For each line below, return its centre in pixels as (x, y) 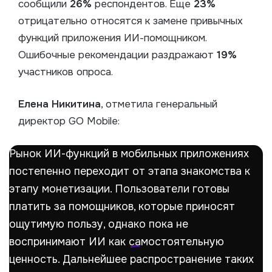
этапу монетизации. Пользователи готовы (119, 189)
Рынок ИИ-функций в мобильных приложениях (129, 154)
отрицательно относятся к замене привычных (131, 21)
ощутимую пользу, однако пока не (99, 224)
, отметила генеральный (159, 104)
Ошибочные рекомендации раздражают (117, 55)
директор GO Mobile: (69, 121)
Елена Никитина (59, 104)
